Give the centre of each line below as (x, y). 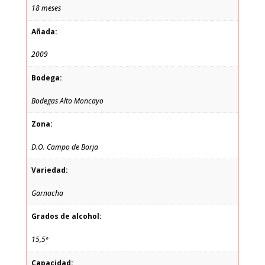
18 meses (46, 8)
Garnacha (47, 193)
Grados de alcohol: (66, 216)
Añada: (44, 31)
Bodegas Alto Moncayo (67, 101)
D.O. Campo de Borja (64, 147)
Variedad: (49, 170)
